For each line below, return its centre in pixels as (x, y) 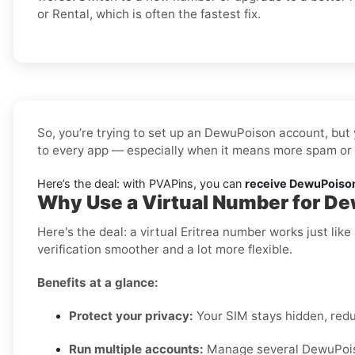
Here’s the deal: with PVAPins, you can (141, 184)
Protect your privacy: (131, 316)
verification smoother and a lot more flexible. (165, 250)
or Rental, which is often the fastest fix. (149, 14)
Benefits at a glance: (98, 283)
